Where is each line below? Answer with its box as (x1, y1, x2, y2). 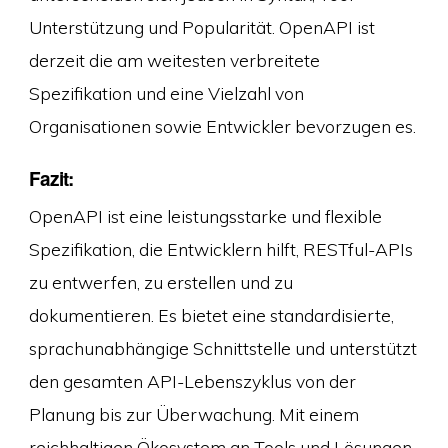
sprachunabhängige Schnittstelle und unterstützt (28, 336, 417, 359)
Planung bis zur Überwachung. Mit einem (28, 402, 359, 425)
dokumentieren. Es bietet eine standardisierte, (28, 303, 394, 326)
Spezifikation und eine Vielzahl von (28, 82, 304, 105)
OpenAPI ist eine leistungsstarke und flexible (28, 204, 382, 227)
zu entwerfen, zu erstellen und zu (28, 270, 293, 293)
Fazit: (28, 164, 73, 192)
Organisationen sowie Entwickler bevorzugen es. (28, 115, 416, 138)
